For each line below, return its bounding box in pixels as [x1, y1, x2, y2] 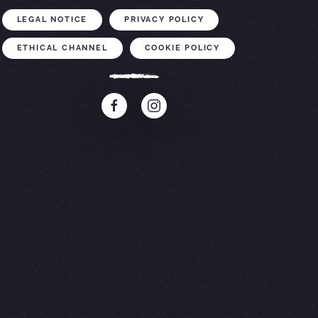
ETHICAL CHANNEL [16, 43, 108, 53]
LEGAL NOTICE [16, 15, 88, 25]
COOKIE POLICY [144, 43, 221, 53]
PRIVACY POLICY [124, 15, 204, 25]
